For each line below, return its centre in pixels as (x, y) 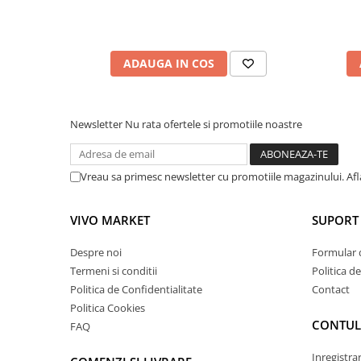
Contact (331, 290)
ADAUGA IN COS (168, 64)
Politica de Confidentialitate (136, 290)
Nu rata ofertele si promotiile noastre (214, 124)
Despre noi (96, 253)
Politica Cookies (108, 308)
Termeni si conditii (114, 271)
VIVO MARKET (110, 220)
